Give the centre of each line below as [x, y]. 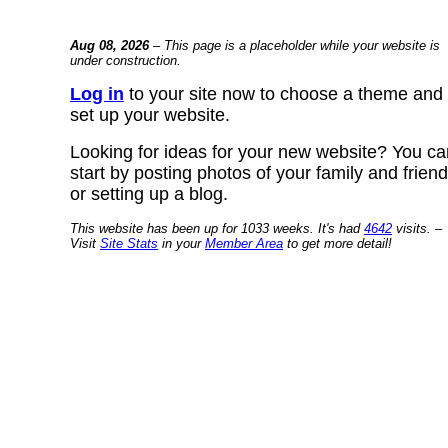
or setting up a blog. [149, 194]
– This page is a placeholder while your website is [294, 45]
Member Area [244, 243]
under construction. [125, 60]
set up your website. [150, 115]
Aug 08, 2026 [109, 45]
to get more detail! [337, 243]
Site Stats [129, 243]
